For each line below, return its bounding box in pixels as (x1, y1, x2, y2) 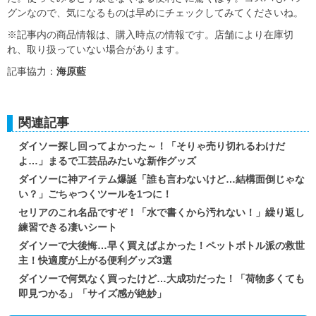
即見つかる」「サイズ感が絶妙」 (18, 288, 166, 300)
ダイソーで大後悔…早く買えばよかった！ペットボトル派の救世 (18, 240, 305, 252)
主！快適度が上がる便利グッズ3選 (18, 255, 172, 267)
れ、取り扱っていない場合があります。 (7, 44, 185, 56)
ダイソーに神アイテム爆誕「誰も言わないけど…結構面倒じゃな (18, 174, 305, 186)
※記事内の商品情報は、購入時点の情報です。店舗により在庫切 (7, 29, 293, 41)
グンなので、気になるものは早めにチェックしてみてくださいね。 (7, 7, 303, 19)
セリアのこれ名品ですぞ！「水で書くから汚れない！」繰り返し (18, 207, 305, 219)
